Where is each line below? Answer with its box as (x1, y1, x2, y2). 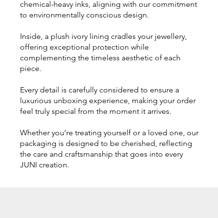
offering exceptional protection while (19, 42, 149, 52)
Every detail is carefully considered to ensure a (19, 85, 179, 94)
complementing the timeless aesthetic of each (19, 53, 181, 62)
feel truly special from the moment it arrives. (19, 106, 171, 116)
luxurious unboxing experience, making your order (19, 95, 196, 105)
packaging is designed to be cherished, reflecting (19, 138, 192, 148)
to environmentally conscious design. (19, 10, 149, 19)
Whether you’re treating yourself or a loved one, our (19, 127, 199, 137)
